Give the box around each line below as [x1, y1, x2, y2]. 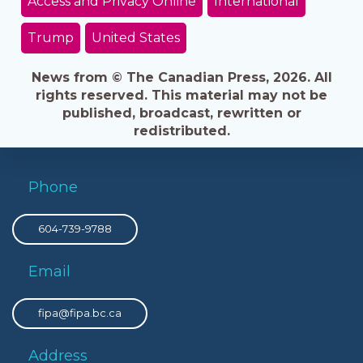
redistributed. [133, 122, 230, 139]
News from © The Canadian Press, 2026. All [31, 69, 332, 85]
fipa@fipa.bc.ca [38, 305, 122, 319]
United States [91, 29, 180, 45]
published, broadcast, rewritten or [62, 105, 301, 121]
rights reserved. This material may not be [36, 87, 327, 103]
